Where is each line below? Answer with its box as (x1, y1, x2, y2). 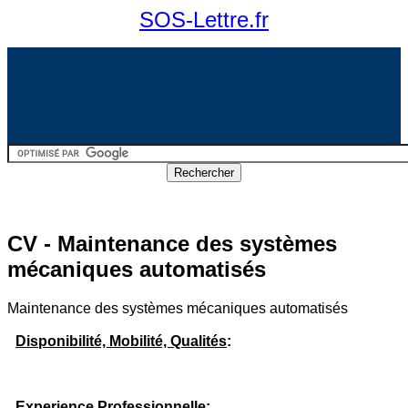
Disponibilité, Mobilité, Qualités (15, 332, 227, 349)
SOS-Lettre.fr (139, 7, 269, 32)
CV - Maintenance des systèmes (7, 230, 337, 256)
